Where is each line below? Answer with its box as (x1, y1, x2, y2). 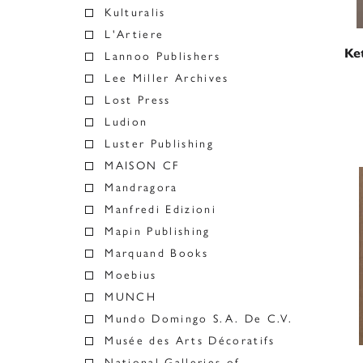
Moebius (105, 268, 157, 282)
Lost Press (105, 93, 171, 107)
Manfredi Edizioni (105, 203, 216, 216)
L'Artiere (105, 28, 164, 41)
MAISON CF (105, 159, 180, 173)
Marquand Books (105, 246, 208, 260)
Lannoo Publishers (105, 49, 220, 63)
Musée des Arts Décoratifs (105, 334, 275, 348)
